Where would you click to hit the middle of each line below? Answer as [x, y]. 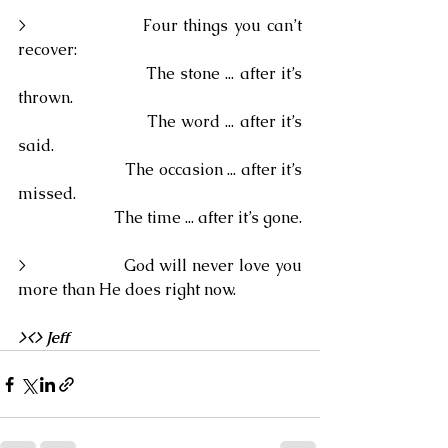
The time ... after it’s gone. [208, 217]
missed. [47, 193]
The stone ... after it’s [82, 73]
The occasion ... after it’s [72, 169]
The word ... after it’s [82, 121]
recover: [47, 49]
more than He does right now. [127, 289]
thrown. [45, 97]
